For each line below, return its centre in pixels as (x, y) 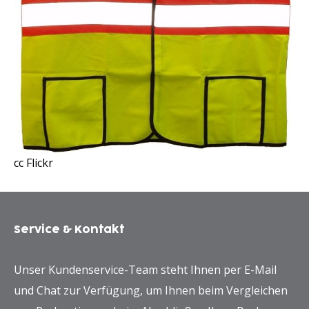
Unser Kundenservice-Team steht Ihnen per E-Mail (145, 269)
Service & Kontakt (69, 229)
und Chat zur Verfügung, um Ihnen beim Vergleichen (151, 290)
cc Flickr (33, 162)
